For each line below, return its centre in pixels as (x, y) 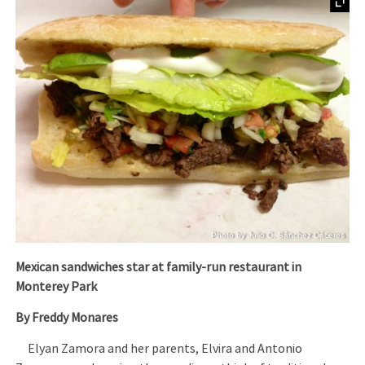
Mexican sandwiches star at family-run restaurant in (159, 267)
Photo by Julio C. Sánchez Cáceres (278, 235)
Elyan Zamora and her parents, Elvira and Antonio (159, 349)
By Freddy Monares (67, 317)
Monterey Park (57, 286)
